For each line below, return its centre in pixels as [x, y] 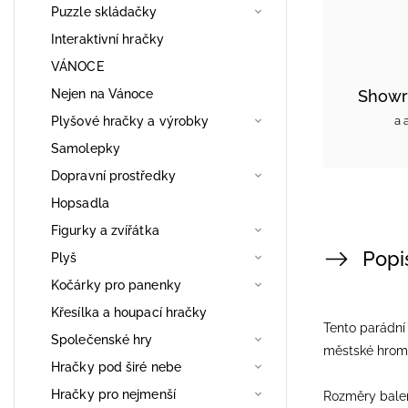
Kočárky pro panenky [116, 285]
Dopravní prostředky [113, 175]
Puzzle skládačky [104, 11]
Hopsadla [80, 203]
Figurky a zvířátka [105, 230]
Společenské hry [102, 339]
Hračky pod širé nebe [116, 367]
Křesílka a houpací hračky [129, 312]
